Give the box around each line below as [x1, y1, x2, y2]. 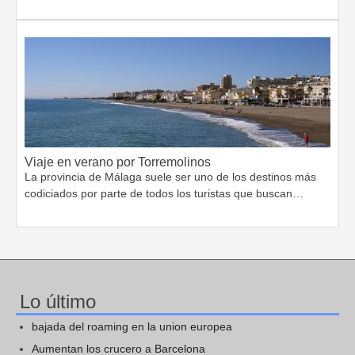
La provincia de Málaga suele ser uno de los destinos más [25, 170, 316, 183]
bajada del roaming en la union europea [32, 319, 232, 333]
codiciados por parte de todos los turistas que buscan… [25, 186, 303, 200]
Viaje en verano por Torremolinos [25, 155, 211, 169]
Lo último [20, 290, 96, 312]
